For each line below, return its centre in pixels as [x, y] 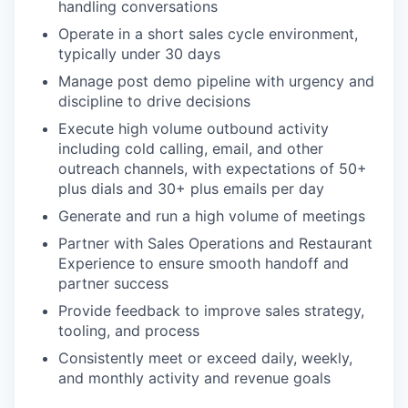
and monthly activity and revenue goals [194, 378]
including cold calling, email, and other [191, 149]
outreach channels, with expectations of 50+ [213, 169]
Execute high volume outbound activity [194, 129]
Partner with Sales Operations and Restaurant [215, 244]
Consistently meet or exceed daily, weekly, [205, 358]
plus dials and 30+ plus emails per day [191, 189]
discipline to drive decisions [154, 102]
